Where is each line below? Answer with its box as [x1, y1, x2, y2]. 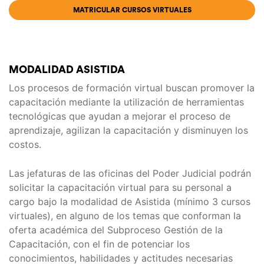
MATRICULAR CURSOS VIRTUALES [72, 6, 192, 14]
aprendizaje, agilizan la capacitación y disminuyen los [9, 124, 248, 137]
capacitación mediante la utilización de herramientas [9, 96, 244, 108]
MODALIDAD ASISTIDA [9, 65, 125, 75]
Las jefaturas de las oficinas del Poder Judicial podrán [9, 167, 251, 180]
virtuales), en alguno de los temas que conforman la [9, 210, 241, 222]
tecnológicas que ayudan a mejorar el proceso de [9, 110, 230, 123]
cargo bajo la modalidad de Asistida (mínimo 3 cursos [9, 196, 250, 208]
